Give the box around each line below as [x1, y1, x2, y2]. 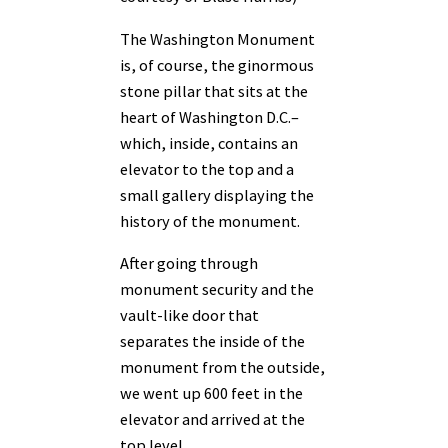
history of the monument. [120, 210, 300, 231]
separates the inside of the [120, 331, 305, 352]
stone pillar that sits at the [120, 80, 308, 101]
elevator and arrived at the [120, 409, 305, 430]
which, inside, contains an [120, 132, 298, 153]
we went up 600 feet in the [120, 383, 303, 404]
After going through [120, 253, 258, 274]
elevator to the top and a [120, 158, 294, 179]
